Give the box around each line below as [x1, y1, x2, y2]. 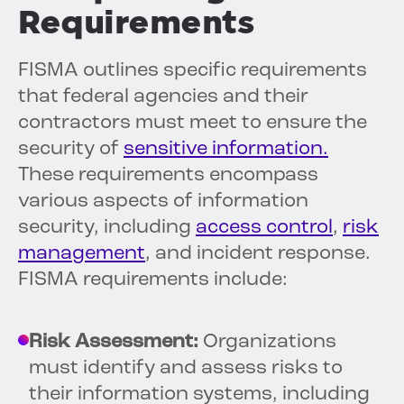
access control [196, 217, 333, 239]
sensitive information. [124, 139, 328, 161]
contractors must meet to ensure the [18, 113, 367, 134]
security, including [18, 217, 196, 239]
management [18, 243, 145, 265]
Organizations [198, 332, 336, 353]
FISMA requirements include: [18, 270, 288, 291]
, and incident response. [145, 243, 371, 265]
